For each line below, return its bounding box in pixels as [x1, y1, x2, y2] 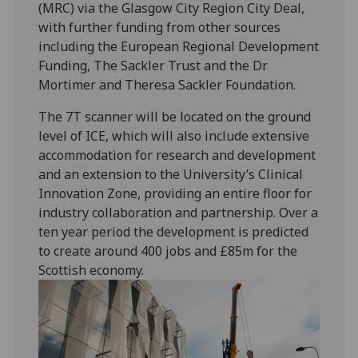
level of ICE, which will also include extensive [38, 126, 310, 145]
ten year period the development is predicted [38, 222, 309, 241]
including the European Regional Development [38, 37, 320, 55]
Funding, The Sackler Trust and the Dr [38, 56, 268, 74]
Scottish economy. [38, 261, 145, 279]
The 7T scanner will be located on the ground [38, 107, 312, 125]
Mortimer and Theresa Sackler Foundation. [38, 75, 296, 93]
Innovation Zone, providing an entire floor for [38, 184, 312, 202]
